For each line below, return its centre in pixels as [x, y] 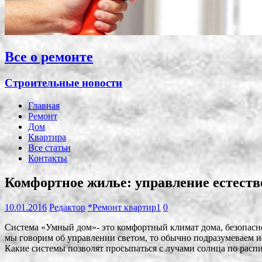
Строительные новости [63, 82]
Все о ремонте [49, 56]
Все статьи [49, 147]
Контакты [48, 158]
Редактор [67, 208]
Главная [44, 105]
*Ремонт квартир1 [124, 208]
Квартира [47, 137]
